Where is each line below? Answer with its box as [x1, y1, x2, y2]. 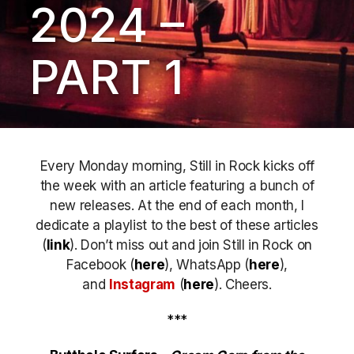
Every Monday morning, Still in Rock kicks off [40, 158, 314, 174]
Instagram [109, 277, 175, 292]
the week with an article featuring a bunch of [40, 178, 314, 194]
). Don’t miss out [70, 237, 172, 253]
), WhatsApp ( [164, 257, 249, 273]
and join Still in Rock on [171, 237, 312, 253]
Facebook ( [66, 257, 134, 273]
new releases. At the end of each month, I [49, 198, 305, 213]
